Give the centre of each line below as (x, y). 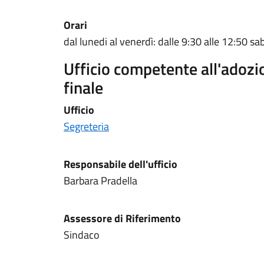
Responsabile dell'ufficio (121, 164)
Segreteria (86, 126)
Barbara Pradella (100, 181)
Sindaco (83, 235)
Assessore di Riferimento (122, 218)
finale (83, 88)
